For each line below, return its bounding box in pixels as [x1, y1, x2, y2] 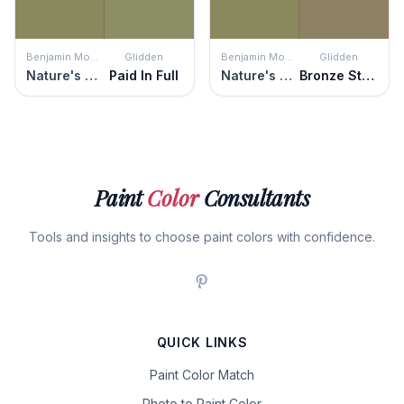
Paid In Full [109, 68, 179, 83]
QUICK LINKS [156, 335, 248, 350]
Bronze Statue [362, 68, 374, 83]
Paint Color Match [150, 367, 254, 382]
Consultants [198, 183, 310, 212]
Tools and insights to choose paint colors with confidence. [29, 229, 375, 244]
